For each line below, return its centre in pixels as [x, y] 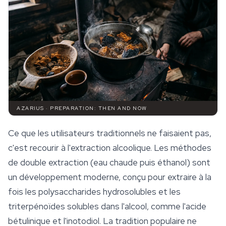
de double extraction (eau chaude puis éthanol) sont [109, 163]
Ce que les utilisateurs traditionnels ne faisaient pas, [110, 133]
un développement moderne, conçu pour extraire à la [110, 177]
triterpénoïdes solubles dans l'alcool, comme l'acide [107, 207]
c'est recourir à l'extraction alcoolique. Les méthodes [110, 148]
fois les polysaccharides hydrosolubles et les [94, 192]
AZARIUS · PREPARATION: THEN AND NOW [82, 108]
